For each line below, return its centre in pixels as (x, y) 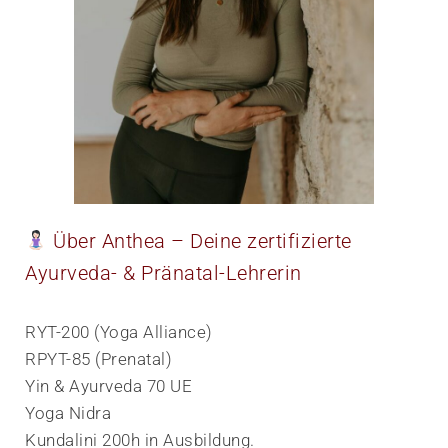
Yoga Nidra (68, 412)
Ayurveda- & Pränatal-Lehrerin (163, 272)
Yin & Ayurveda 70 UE (108, 385)
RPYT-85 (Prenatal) (98, 358)
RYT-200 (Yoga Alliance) (119, 331)
